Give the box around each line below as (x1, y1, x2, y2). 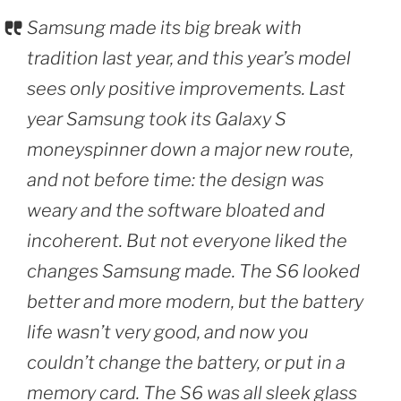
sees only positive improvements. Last (27, 77, 346, 99)
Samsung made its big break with (27, 16, 302, 38)
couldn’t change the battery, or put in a (27, 351, 346, 373)
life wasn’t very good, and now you (27, 320, 309, 343)
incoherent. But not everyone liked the (27, 229, 347, 252)
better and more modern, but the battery (27, 290, 363, 312)
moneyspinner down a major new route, (27, 138, 354, 160)
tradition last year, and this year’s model (27, 47, 351, 69)
